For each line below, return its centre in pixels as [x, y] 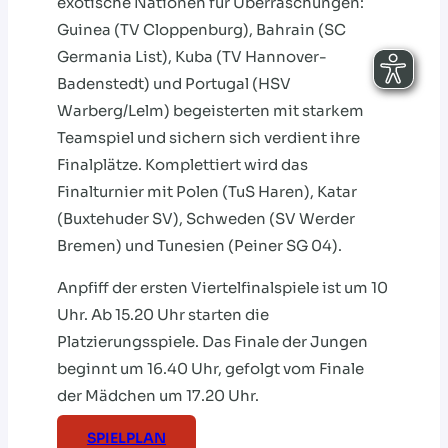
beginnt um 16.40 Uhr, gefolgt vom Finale [210, 369]
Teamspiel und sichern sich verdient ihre [208, 138]
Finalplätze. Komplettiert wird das [182, 165]
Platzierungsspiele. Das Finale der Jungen [212, 342]
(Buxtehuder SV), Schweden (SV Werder [206, 219]
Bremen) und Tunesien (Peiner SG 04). [199, 246]
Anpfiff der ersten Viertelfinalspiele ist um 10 [222, 288]
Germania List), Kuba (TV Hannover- [192, 57]
